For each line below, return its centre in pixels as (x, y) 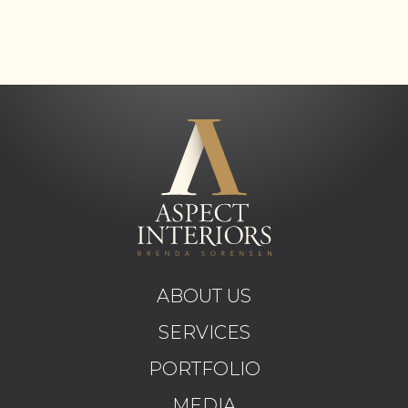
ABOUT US (204, 296)
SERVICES (204, 332)
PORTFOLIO (204, 368)
